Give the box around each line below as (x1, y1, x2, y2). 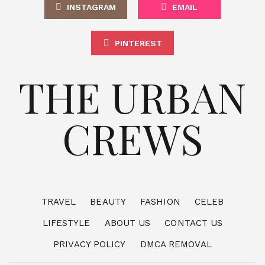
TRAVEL (41, 196, 76, 207)
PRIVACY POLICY (53, 238, 126, 250)
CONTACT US (164, 217, 223, 228)
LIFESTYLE (42, 217, 91, 228)
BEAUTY (90, 196, 126, 207)
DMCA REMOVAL (140, 238, 212, 250)
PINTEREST (114, 38, 162, 48)
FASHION (140, 196, 180, 207)
